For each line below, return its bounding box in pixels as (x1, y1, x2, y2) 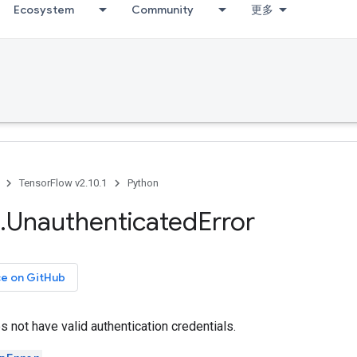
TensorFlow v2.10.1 (19, 177, 107, 189)
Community (131, 2, 194, 17)
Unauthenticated (6, 206, 198, 237)
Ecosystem (14, 2, 74, 17)
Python (127, 177, 159, 189)
